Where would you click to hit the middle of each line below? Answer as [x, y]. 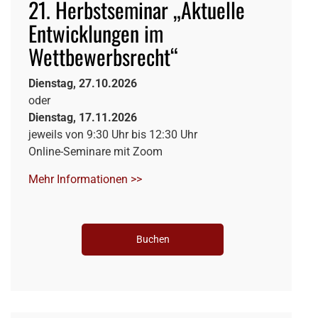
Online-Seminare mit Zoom [95, 151]
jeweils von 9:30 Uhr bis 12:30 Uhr [113, 134]
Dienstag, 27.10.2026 [83, 83]
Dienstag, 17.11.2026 [83, 117]
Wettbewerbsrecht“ [103, 56]
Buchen [153, 239]
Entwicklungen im [96, 33]
